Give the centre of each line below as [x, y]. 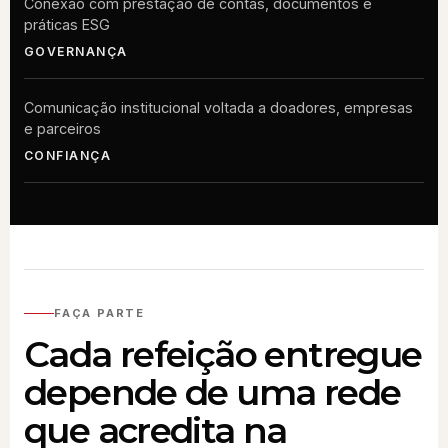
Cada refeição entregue [223, 354]
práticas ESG [67, 24]
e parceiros [62, 128]
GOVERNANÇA [76, 51]
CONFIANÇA [68, 155]
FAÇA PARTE [99, 313]
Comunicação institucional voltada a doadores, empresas [218, 107]
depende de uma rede [212, 392]
